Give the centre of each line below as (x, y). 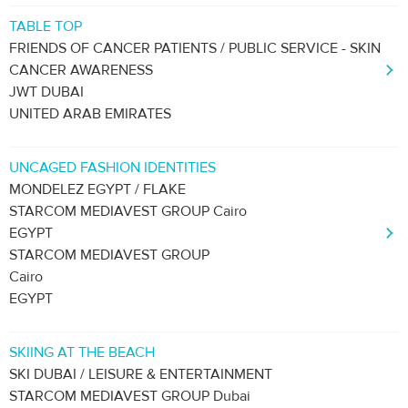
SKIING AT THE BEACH (82, 352)
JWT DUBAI (46, 92)
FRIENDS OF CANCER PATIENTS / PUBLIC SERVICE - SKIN (195, 48)
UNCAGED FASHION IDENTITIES (112, 168)
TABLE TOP (46, 26)
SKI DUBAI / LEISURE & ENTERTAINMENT (141, 374)
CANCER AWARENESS (81, 70)
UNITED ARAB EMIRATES (90, 114)
